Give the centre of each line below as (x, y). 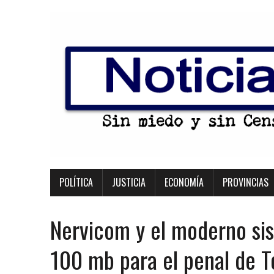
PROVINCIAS (246, 182)
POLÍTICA (76, 182)
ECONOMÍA (184, 182)
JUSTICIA (129, 182)
